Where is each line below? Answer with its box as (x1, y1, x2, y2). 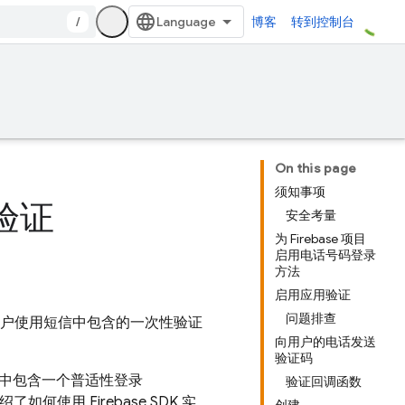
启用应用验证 (275, 287, 351, 303)
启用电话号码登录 (275, 247, 376, 263)
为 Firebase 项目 (275, 231, 366, 247)
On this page (275, 160, 356, 176)
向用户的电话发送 (275, 334, 376, 350)
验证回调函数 (286, 373, 362, 390)
